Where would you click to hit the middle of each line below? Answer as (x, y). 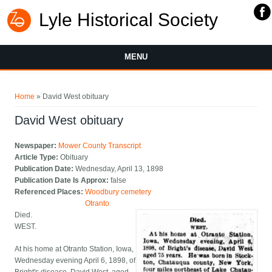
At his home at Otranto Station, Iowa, (74, 249)
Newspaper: (37, 146)
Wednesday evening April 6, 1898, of (75, 261)
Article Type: (38, 158)
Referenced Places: (50, 192)
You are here (44, 88)
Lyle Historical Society (128, 20)
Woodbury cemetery (118, 192)
